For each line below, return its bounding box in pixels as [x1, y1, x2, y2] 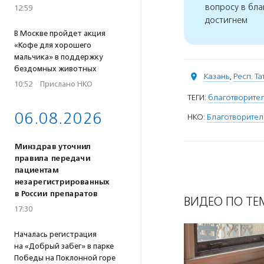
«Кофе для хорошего [14, 41, 91, 49]
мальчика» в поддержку [14, 52, 103, 61]
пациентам [14, 166, 58, 175]
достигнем [205, 15, 247, 26]
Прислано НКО [40, 80, 93, 88]
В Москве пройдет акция [14, 29, 105, 38]
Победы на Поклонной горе [14, 253, 115, 262]
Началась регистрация [14, 230, 97, 239]
